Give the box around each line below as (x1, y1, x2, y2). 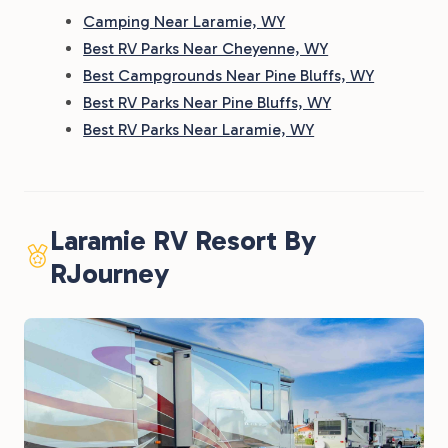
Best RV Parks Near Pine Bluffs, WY (83, 93, 332, 112)
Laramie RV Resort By (50, 224, 317, 257)
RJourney (50, 257, 170, 290)
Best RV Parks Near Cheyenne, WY (83, 39, 329, 58)
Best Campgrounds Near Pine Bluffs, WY (83, 66, 375, 85)
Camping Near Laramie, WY (83, 12, 286, 31)
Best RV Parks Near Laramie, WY (83, 120, 315, 139)
